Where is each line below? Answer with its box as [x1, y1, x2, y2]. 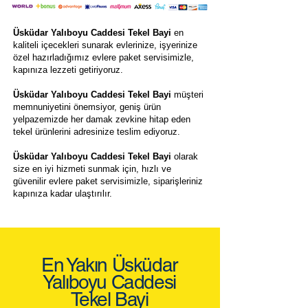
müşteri [171, 89, 203, 100]
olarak [171, 151, 198, 162]
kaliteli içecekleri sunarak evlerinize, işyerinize [13, 40, 197, 50]
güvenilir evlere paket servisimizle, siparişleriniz [13, 176, 203, 186]
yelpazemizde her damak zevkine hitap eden [13, 114, 190, 124]
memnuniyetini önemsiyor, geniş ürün [13, 102, 161, 112]
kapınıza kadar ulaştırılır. [13, 188, 112, 199]
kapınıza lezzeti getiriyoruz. [13, 65, 123, 75]
